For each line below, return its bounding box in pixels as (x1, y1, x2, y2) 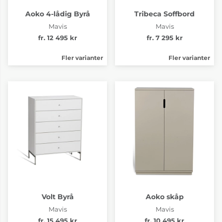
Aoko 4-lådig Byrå (25, 9, 90, 18)
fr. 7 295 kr (146, 34, 183, 42)
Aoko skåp (145, 192, 184, 201)
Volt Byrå (41, 192, 74, 201)
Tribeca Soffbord (134, 9, 195, 18)
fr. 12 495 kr (38, 34, 77, 42)
